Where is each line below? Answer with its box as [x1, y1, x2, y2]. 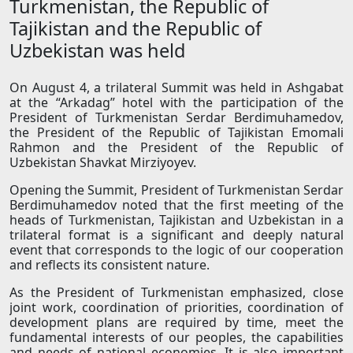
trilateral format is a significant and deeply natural [9, 226, 344, 244]
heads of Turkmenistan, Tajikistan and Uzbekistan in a [9, 211, 344, 229]
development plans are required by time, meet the [9, 314, 344, 332]
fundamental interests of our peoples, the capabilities [9, 329, 344, 347]
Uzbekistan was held [9, 38, 185, 64]
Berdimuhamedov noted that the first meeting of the [9, 196, 344, 214]
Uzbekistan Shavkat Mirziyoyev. [9, 154, 196, 172]
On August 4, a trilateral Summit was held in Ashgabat [9, 79, 344, 97]
